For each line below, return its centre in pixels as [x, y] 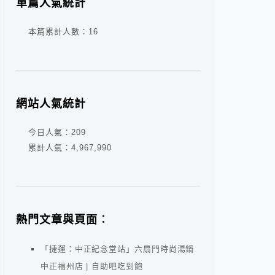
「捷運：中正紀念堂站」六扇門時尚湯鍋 [118, 249]
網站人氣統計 [51, 104]
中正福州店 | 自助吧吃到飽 [92, 266]
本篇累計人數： [58, 32]
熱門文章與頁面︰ [63, 220]
